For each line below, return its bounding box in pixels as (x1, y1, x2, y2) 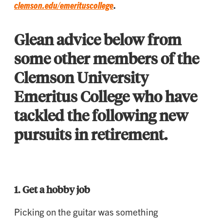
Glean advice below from (14, 29, 182, 49)
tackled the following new (14, 105, 188, 125)
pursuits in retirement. (14, 124, 167, 144)
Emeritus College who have (14, 86, 197, 106)
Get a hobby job (22, 182, 90, 196)
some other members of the (14, 48, 199, 68)
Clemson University (14, 67, 148, 87)
